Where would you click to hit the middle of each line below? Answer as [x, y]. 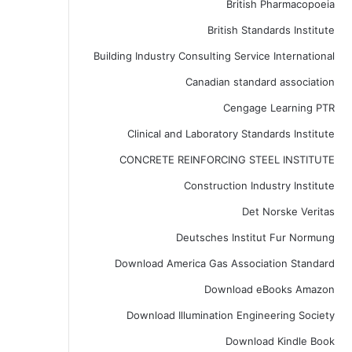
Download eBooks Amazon [269, 289]
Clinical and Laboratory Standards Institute [231, 134]
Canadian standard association [260, 82]
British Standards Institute [271, 30]
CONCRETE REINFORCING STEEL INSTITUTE [227, 159]
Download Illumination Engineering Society [230, 315]
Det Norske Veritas [288, 211]
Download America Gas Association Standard [224, 263]
